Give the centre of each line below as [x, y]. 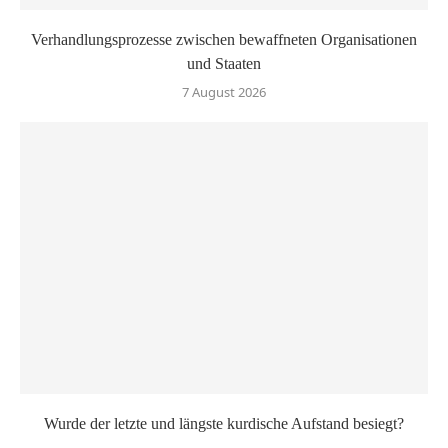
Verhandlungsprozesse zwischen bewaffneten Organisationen [224, 39]
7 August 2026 [224, 91]
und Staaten [224, 63]
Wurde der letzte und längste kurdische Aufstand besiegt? [224, 423]
